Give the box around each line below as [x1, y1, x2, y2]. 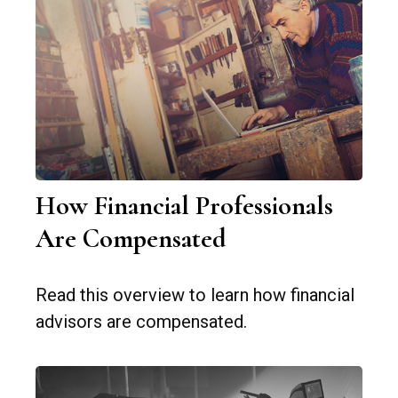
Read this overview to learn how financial [36, 284, 354, 306]
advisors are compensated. [36, 311, 247, 333]
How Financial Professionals [36, 189, 333, 223]
